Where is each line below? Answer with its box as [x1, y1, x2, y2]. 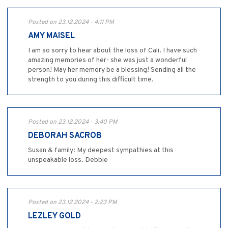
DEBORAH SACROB [28, 131, 102, 141]
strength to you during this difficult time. [28, 75, 154, 84]
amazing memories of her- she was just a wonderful [28, 56, 187, 65]
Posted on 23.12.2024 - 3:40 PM [28, 118, 118, 127]
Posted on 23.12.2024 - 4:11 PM [28, 18, 114, 27]
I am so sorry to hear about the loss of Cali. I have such [28, 46, 197, 55]
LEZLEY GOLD [28, 211, 81, 222]
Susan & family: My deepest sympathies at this [28, 146, 174, 155]
